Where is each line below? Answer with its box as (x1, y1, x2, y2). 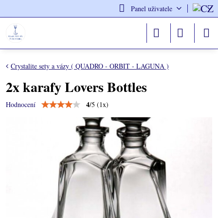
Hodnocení (6, 100, 36, 109)
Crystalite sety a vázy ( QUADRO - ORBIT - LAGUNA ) (11, 61, 169, 71)
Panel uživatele (130, 4, 172, 13)
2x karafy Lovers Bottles (6, 77, 147, 97)
